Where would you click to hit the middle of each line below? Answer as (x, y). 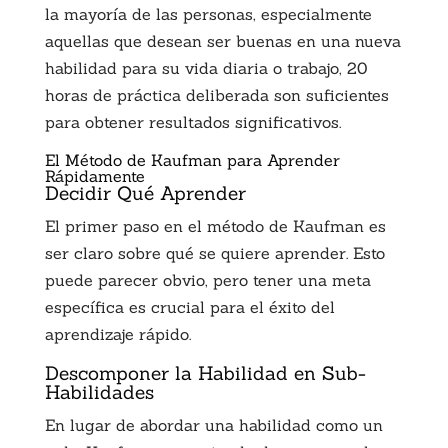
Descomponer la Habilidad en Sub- (205, 372)
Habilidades (99, 391)
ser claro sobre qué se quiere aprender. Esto (214, 252)
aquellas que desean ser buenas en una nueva (222, 40)
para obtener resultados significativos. (192, 121)
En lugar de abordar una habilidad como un (213, 424)
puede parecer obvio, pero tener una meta (207, 279)
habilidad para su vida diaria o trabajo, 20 (205, 67)
